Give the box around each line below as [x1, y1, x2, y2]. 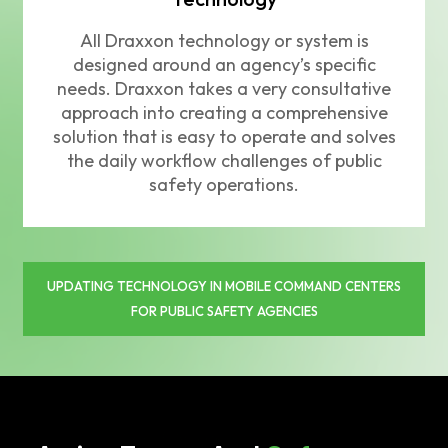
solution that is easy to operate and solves [52, 125, 396, 149]
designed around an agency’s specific [72, 53, 376, 77]
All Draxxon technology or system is [79, 29, 369, 53]
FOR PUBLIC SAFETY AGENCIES [130, 303, 318, 320]
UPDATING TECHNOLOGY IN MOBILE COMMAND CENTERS [47, 278, 401, 295]
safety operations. [149, 173, 299, 197]
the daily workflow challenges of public [66, 149, 382, 173]
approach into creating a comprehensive [60, 101, 388, 125]
